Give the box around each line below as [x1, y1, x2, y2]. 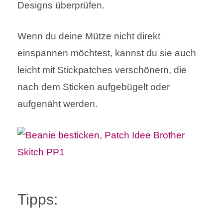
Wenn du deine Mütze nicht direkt [17, 31, 160, 42]
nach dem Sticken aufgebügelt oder [17, 82, 170, 93]
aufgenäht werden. [17, 99, 98, 110]
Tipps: [17, 191, 58, 208]
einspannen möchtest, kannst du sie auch [17, 48, 196, 59]
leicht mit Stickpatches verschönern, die [17, 65, 187, 76]
